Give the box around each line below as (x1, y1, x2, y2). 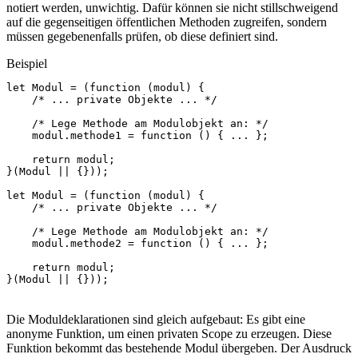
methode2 (70, 237, 121, 250)
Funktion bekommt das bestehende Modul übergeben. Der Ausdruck (6, 341, 352, 356)
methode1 (70, 129, 121, 142)
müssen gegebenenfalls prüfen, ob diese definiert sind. (6, 30, 278, 44)
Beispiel (6, 57, 47, 71)
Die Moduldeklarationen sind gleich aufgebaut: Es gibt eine (6, 312, 305, 327)
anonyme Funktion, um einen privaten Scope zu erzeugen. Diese (6, 327, 332, 341)
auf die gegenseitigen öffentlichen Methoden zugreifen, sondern (6, 15, 327, 30)
